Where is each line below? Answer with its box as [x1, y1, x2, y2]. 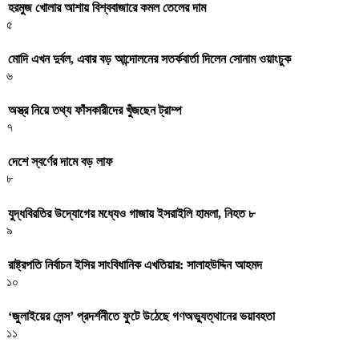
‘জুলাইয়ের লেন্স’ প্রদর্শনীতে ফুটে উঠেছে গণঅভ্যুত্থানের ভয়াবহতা [8, 309, 275, 324]
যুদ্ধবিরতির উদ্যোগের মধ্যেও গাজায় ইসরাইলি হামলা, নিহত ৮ [8, 206, 255, 220]
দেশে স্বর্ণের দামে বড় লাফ [8, 155, 113, 169]
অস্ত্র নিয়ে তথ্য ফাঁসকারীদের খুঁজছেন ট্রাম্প [8, 103, 182, 118]
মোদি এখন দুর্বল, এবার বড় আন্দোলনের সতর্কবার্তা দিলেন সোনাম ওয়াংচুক [8, 51, 291, 66]
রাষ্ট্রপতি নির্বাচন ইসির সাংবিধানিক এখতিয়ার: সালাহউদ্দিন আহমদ [8, 257, 262, 272]
